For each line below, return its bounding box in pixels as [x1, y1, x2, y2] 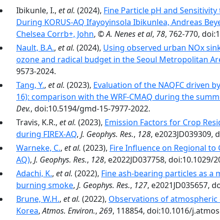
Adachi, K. [16, 168, 52, 179]
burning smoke [16, 180, 73, 191]
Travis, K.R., [16, 117, 59, 128]
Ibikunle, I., [16, 5, 58, 16]
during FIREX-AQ [16, 129, 77, 139]
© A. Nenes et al [98, 28, 152, 39]
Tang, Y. [16, 80, 44, 90]
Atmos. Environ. [42, 205, 95, 216]
